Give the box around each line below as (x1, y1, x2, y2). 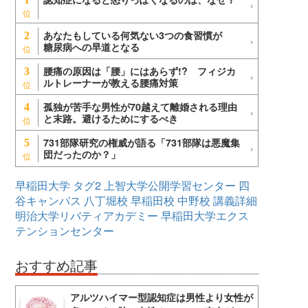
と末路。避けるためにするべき (43, 111, 178, 126)
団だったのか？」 (43, 147, 120, 162)
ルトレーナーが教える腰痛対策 (43, 76, 178, 90)
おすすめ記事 (15, 256, 98, 276)
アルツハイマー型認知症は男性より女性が (70, 290, 253, 305)
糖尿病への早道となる (43, 40, 140, 54)
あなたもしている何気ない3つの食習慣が (43, 28, 232, 43)
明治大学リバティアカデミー (15, 208, 158, 224)
